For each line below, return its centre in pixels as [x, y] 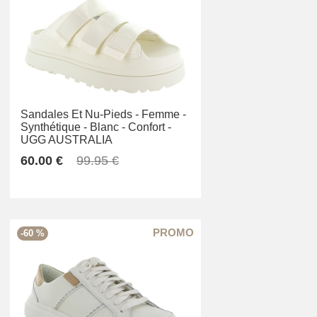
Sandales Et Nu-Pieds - [80, 115]
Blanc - [108, 127]
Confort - [150, 127]
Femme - [164, 115]
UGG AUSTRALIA [67, 140]
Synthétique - [54, 127]
